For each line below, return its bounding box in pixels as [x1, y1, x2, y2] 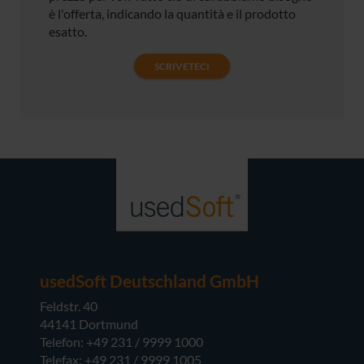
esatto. [49, 24, 87, 40]
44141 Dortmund [40, 315, 139, 331]
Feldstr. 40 [40, 297, 98, 314]
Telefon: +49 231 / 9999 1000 [40, 333, 204, 349]
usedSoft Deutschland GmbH [40, 270, 260, 291]
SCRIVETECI [154, 59, 210, 72]
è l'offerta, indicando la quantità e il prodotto [49, 6, 296, 22]
